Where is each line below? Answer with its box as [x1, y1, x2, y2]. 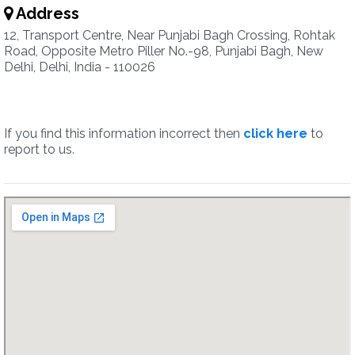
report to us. [4, 142, 74, 157]
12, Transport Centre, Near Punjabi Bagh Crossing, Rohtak [4, 28, 335, 43]
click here [243, 126, 307, 141]
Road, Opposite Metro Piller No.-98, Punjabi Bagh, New [4, 44, 323, 59]
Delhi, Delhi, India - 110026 [4, 59, 155, 74]
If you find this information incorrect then [4, 126, 243, 141]
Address [13, 4, 79, 23]
